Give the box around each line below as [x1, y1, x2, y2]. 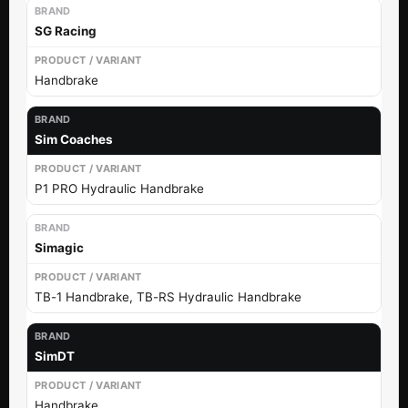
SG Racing [35, 23, 97, 38]
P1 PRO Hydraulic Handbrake [35, 180, 204, 196]
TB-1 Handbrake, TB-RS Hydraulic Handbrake [35, 289, 301, 304]
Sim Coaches [35, 131, 113, 147]
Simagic [35, 240, 84, 255]
